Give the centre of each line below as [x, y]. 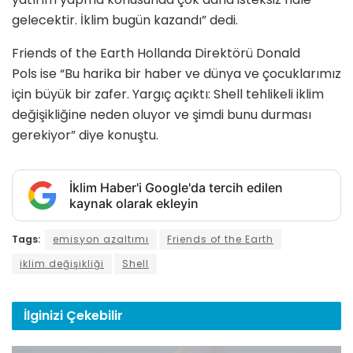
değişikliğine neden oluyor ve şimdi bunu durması [162, 115]
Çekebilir [95, 316]
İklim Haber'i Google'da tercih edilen [176, 188]
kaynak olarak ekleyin [134, 204]
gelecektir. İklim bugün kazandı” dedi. [125, 20]
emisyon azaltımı [101, 240]
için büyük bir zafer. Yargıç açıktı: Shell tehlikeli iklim [168, 95]
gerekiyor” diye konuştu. [85, 136]
